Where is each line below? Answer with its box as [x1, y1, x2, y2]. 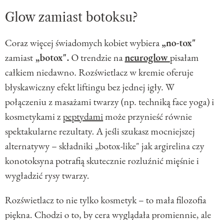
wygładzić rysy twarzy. [5, 168, 89, 182]
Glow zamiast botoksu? [5, 9, 137, 25]
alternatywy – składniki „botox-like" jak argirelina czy [5, 139, 204, 152]
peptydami [63, 110, 103, 123]
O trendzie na [69, 51, 125, 64]
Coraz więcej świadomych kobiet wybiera [5, 36, 162, 49]
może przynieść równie [103, 110, 192, 123]
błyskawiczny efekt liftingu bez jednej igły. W [5, 80, 174, 93]
